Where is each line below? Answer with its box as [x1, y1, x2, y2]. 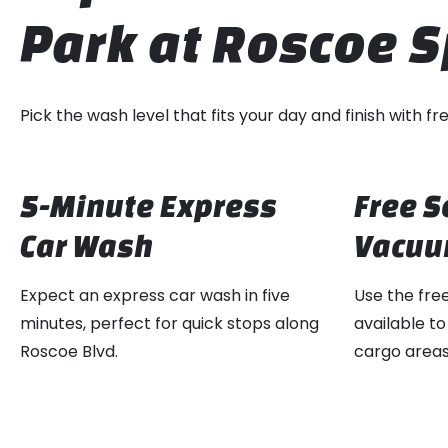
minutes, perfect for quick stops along [20, 311, 319, 335]
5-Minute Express [20, 188, 277, 223]
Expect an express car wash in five [20, 283, 290, 307]
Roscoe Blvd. [20, 339, 118, 363]
